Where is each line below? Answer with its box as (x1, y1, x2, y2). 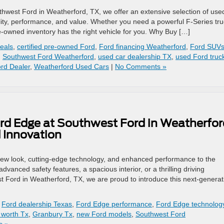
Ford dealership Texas (1, 200, 72, 208)
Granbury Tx (32, 210, 72, 218)
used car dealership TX (98, 52, 171, 60)
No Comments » (115, 62, 166, 70)
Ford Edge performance (76, 200, 152, 208)
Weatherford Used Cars (34, 62, 109, 70)
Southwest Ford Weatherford (2, 52, 94, 60)
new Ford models (76, 210, 131, 218)
